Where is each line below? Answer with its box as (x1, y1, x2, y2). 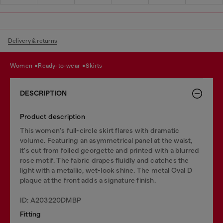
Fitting (20, 210, 41, 218)
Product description (20, 112, 85, 120)
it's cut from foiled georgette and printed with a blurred (20, 146, 200, 154)
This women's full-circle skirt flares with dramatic (20, 126, 180, 134)
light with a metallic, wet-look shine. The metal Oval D (20, 166, 193, 174)
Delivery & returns (8, 37, 57, 44)
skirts (89, 62, 103, 69)
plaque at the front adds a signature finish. (20, 176, 156, 184)
